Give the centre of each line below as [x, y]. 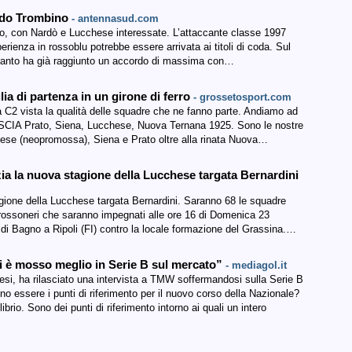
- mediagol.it [256, 265]
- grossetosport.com [242, 97]
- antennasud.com [115, 18]
